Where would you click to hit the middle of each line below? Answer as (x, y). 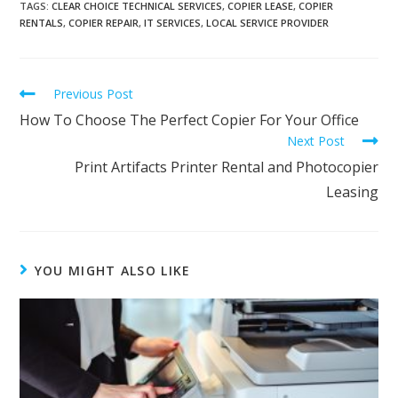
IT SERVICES (173, 23)
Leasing (352, 192)
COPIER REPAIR (104, 23)
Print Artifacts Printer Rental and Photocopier (226, 167)
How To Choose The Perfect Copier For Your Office (190, 120)
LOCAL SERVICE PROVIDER (268, 23)
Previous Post (94, 94)
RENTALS (42, 23)
